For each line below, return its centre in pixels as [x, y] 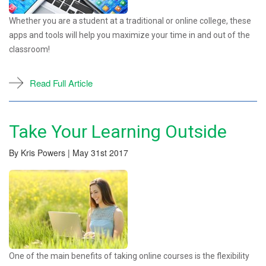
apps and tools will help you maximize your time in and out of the [129, 35]
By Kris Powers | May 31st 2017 [69, 152]
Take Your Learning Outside [118, 131]
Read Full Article [61, 83]
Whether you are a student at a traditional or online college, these [130, 20]
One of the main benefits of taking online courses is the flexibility [129, 256]
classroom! [29, 49]
